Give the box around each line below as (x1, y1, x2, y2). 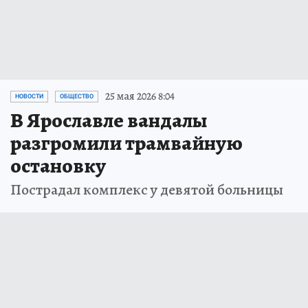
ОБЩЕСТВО (60, 93, 93, 100)
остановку (10, 152, 106, 180)
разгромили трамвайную (10, 129, 243, 157)
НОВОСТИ (15, 93, 43, 100)
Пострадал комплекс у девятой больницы (10, 179, 283, 201)
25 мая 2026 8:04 (105, 89, 175, 104)
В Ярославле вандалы (10, 107, 208, 135)
